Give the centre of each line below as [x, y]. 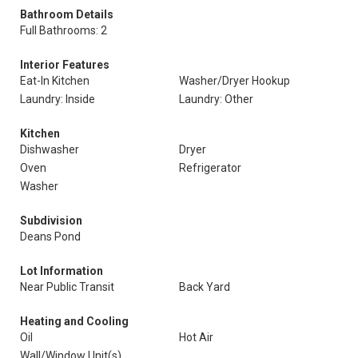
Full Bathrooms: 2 [64, 30]
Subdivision [51, 221]
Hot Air [196, 337]
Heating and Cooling [74, 321]
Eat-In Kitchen [55, 81]
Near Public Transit [67, 287]
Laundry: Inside [58, 99]
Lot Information [62, 271]
